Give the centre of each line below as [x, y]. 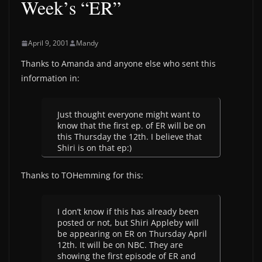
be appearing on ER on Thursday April [132, 234]
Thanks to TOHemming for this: [82, 175]
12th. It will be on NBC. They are [120, 245]
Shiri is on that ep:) [94, 148]
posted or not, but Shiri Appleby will [128, 223]
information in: [50, 78]
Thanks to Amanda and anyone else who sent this [118, 63]
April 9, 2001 [49, 43]
